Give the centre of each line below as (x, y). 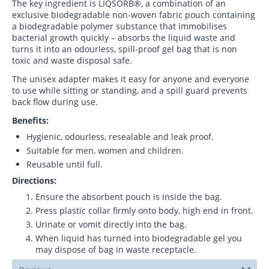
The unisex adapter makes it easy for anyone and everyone (131, 79)
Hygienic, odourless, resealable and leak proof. (120, 137)
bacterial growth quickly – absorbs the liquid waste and (124, 38)
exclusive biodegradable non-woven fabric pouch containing (134, 15)
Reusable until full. (65, 165)
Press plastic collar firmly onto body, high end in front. (144, 211)
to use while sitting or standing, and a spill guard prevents (130, 91)
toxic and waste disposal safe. (72, 61)
